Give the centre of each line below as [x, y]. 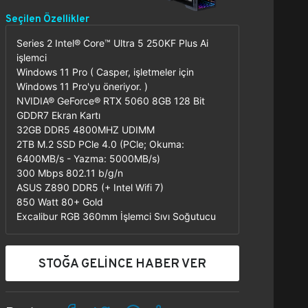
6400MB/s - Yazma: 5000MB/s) [88, 158]
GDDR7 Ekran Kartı [58, 115]
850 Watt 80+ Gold [60, 202]
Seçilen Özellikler [47, 18]
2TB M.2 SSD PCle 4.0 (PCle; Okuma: [100, 144]
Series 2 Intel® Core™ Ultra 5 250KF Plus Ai [112, 43]
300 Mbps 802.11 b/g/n [70, 173]
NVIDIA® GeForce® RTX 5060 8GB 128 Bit [111, 101]
